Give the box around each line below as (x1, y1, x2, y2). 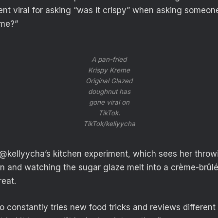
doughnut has (88, 88, 130, 96)
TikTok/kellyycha (83, 120, 135, 128)
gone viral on (89, 98, 129, 107)
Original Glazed (86, 77, 132, 85)
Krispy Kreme (88, 66, 130, 74)
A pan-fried (91, 55, 127, 64)
